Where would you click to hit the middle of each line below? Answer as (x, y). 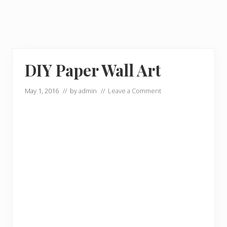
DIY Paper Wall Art (93, 70)
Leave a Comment (135, 91)
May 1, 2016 (42, 91)
